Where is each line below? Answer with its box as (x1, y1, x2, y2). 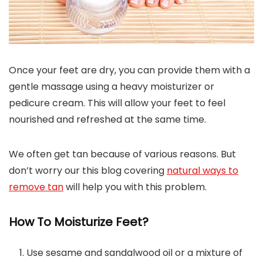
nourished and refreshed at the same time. (9, 112, 206, 126)
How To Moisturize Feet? (9, 213, 149, 230)
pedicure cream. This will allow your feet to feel (9, 96, 225, 110)
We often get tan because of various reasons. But (9, 147, 236, 161)
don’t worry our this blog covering (9, 163, 167, 177)
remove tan (9, 180, 63, 194)
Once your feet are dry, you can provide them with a (9, 63, 250, 77)
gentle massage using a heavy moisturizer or (9, 79, 214, 93)
